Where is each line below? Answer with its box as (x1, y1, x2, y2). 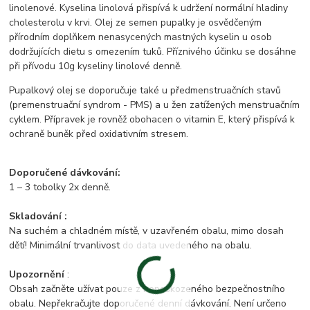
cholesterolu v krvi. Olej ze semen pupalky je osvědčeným (9, 16, 262, 30)
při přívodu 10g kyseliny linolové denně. (9, 60, 185, 73)
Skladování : (9, 210, 68, 224)
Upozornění (9, 268, 68, 282)
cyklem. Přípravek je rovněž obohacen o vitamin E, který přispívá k (9, 113, 295, 127)
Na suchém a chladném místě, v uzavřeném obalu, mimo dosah (9, 224, 284, 238)
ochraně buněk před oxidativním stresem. (9, 127, 189, 141)
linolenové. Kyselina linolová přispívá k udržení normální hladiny (9, 1, 289, 15)
